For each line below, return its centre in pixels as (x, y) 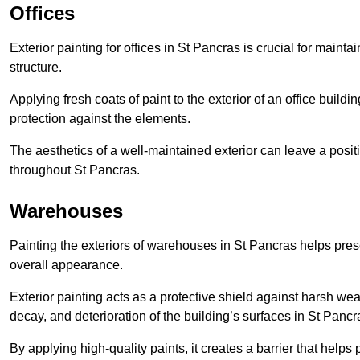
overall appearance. (66, 264)
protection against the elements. (100, 118)
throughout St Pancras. (75, 170)
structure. (36, 67)
